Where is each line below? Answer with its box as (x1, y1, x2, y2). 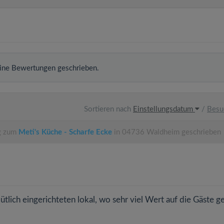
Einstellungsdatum (133, 105, 195, 113)
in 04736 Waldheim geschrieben (112, 128, 221, 136)
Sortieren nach (84, 105, 133, 113)
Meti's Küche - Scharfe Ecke (18, 128, 112, 136)
